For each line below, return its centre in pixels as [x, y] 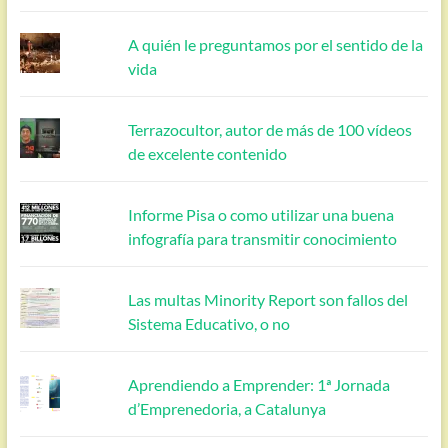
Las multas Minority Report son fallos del [268, 299]
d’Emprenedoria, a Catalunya [227, 408]
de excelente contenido [208, 153]
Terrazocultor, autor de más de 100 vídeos [270, 129]
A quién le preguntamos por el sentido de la [276, 44]
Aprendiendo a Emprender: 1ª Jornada [259, 384]
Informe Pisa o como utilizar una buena [261, 214]
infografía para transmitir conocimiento [263, 238]
